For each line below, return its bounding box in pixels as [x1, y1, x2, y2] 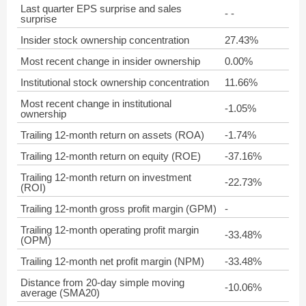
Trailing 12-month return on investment [20, 171, 191, 183]
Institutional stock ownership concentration [20, 76, 209, 88]
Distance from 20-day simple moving [20, 277, 184, 288]
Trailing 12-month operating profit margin [20, 224, 199, 236]
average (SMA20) [20, 287, 100, 298]
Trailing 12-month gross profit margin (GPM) [20, 203, 217, 214]
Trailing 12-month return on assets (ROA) [20, 129, 204, 141]
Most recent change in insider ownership [20, 55, 200, 67]
